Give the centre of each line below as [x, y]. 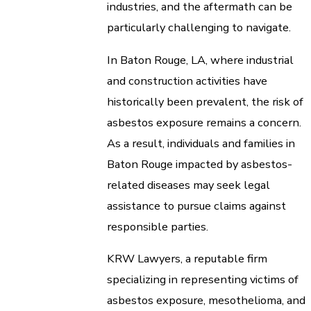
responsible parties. [158, 226]
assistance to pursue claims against [196, 205]
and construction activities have [187, 81]
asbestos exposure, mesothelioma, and [206, 301]
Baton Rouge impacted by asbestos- [200, 164]
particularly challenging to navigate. [199, 28]
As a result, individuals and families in [201, 143]
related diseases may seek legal [188, 185]
